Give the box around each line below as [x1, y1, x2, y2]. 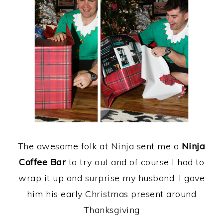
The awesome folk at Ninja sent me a [17, 140, 182, 152]
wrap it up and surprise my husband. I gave [18, 172, 205, 184]
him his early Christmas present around [27, 188, 196, 200]
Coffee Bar [19, 156, 69, 168]
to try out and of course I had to [68, 156, 204, 168]
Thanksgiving [83, 204, 140, 216]
